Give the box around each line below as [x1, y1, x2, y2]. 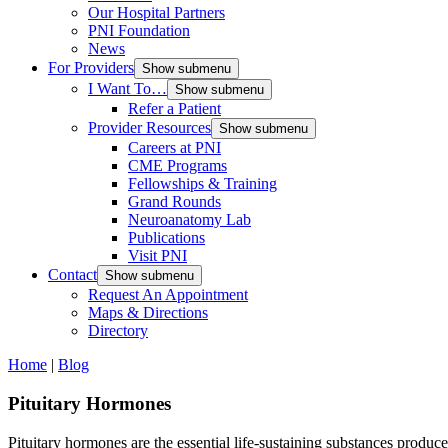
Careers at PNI [128, 139, 221, 157]
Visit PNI [128, 247, 187, 265]
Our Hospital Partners [88, 4, 225, 22]
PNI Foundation [88, 22, 190, 40]
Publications [128, 229, 205, 247]
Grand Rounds [128, 193, 221, 211]
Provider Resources [88, 119, 211, 137]
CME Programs [128, 157, 227, 175]
